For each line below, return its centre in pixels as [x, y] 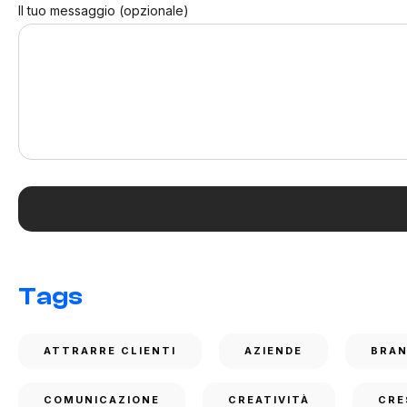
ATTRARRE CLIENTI [110, 351]
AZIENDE [273, 351]
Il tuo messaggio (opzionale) [104, 10]
